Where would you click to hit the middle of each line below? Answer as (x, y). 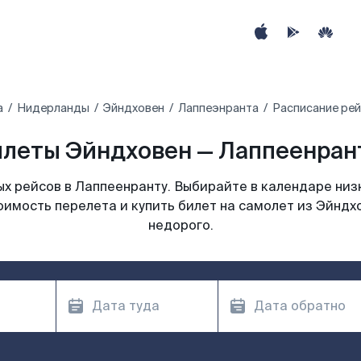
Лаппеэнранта (218, 108)
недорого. (180, 225)
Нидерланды (53, 108)
